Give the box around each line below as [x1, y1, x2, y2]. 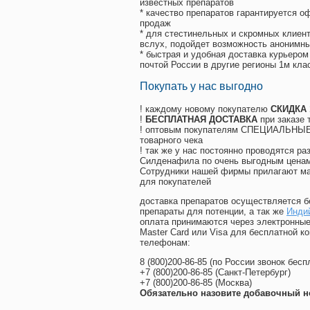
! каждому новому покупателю [140, 104, 271, 115]
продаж [140, 18, 171, 29]
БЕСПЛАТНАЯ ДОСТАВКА [145, 114, 257, 125]
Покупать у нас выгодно [140, 80, 263, 93]
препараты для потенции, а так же [140, 206, 286, 217]
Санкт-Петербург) [218, 267, 291, 278]
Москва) [218, 277, 252, 289]
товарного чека [140, 135, 203, 146]
